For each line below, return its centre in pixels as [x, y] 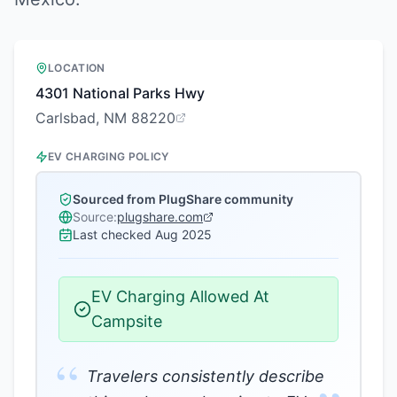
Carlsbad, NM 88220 [105, 118]
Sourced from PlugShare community [183, 199]
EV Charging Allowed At [180, 296]
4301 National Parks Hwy [120, 93]
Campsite [127, 321]
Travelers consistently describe [206, 376]
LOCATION [77, 68]
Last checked [112, 234]
